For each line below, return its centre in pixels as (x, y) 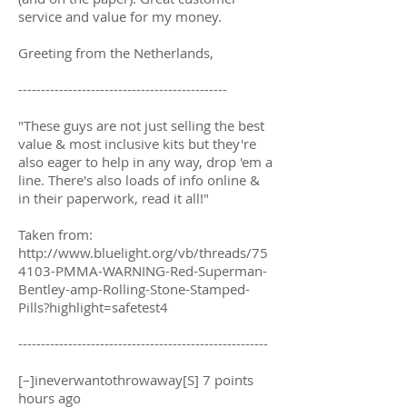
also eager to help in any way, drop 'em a (145, 161)
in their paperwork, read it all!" (114, 198)
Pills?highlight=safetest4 (93, 307)
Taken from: (55, 234)
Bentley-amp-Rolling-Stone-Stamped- (134, 288)
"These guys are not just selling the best (141, 125)
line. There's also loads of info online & (139, 179)
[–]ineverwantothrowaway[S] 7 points (136, 379)
